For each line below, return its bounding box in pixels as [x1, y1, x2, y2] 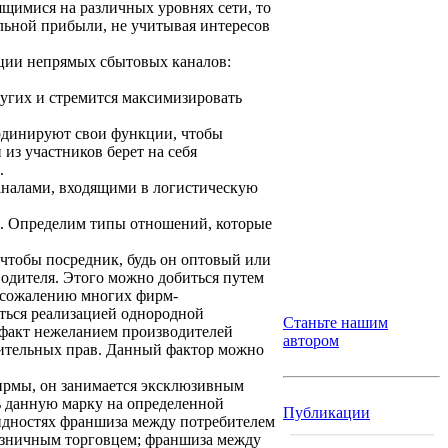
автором [283, 332, 339, 349]
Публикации [283, 404, 370, 421]
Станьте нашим [283, 314, 388, 331]
